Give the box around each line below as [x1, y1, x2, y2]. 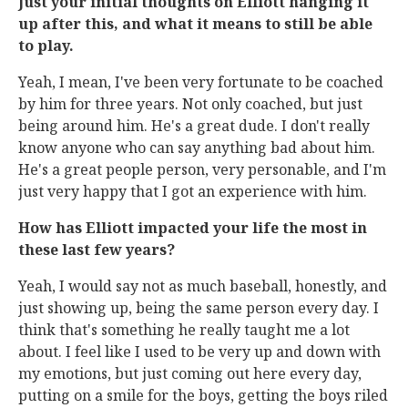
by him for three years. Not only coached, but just [18, 94, 362, 114]
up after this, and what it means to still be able [18, 14, 372, 34]
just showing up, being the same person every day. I [18, 298, 379, 318]
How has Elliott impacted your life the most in [18, 218, 367, 238]
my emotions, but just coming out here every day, [18, 363, 362, 383]
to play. [18, 36, 74, 56]
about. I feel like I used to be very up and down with [18, 342, 381, 362]
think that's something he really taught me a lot [18, 320, 350, 340]
